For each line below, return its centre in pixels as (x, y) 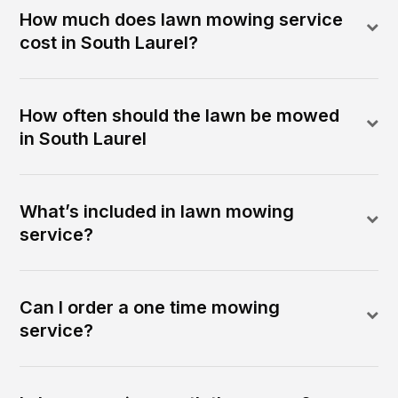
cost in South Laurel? (109, 42)
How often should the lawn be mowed (180, 115)
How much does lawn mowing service (182, 19)
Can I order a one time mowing (150, 307)
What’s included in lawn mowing (157, 211)
